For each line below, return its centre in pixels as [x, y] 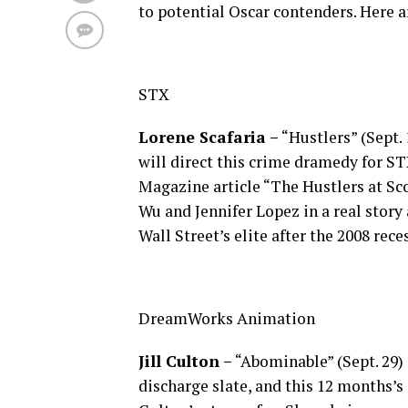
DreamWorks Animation [227, 318]
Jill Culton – [185, 361]
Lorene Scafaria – [209, 137]
